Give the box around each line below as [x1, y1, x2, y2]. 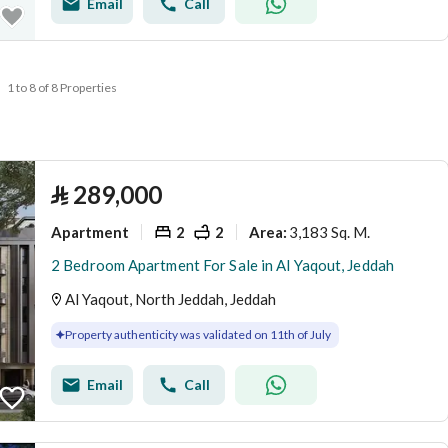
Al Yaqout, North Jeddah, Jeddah [65, 290, 276, 308]
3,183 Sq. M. [289, 222, 370, 241]
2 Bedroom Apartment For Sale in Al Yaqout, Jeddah [51, 256, 394, 274]
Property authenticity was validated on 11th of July [65, 327, 331, 342]
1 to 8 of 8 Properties [6, 80, 117, 95]
